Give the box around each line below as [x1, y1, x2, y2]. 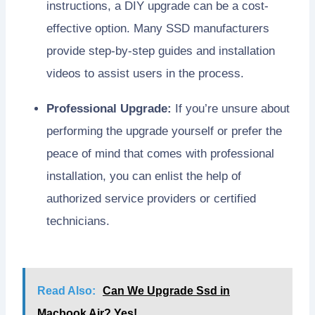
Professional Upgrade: [46, 102, 172, 116]
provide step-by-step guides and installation [46, 44, 275, 58]
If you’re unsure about [172, 102, 290, 116]
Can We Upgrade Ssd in [103, 285, 230, 297]
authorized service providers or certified [46, 192, 256, 206]
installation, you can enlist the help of [46, 169, 241, 184]
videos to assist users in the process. [46, 67, 244, 81]
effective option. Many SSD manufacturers [46, 22, 269, 36]
